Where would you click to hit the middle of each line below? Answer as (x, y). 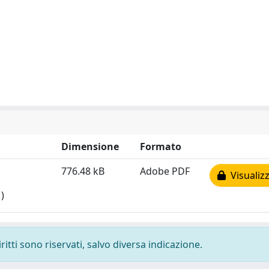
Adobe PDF (165, 171)
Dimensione (90, 147)
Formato (161, 147)
